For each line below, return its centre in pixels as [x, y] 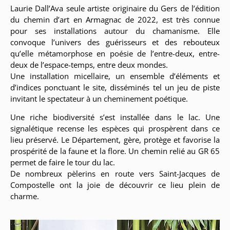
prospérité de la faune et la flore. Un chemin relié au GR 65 [115, 151]
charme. [25, 196]
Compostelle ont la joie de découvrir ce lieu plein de [115, 185]
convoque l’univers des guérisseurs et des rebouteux [115, 42]
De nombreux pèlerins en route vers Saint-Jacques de [115, 174]
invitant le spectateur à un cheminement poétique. [99, 98]
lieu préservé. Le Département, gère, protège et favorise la [115, 140]
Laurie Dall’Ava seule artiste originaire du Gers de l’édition [115, 8]
